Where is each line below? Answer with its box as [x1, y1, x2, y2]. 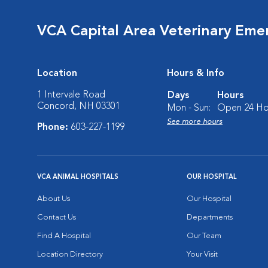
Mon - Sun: [167, 103, 211, 113]
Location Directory [37, 251, 103, 258]
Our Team [187, 232, 221, 240]
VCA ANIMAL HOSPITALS [37, 174, 118, 181]
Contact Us [37, 214, 76, 221]
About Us [37, 195, 70, 203]
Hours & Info [167, 69, 224, 78]
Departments [187, 214, 233, 221]
